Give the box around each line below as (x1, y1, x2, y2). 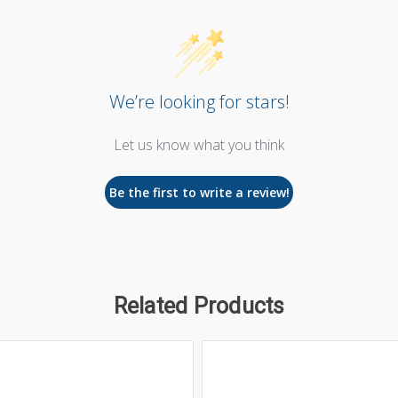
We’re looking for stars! (108, 89, 290, 114)
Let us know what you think (114, 134, 284, 155)
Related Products (113, 292, 285, 319)
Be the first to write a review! (108, 183, 290, 201)
